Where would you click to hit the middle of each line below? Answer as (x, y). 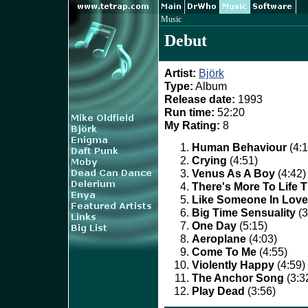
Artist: (180, 73)
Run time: (189, 112)
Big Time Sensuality (244, 212)
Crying (209, 160)
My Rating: (192, 125)
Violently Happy (233, 265)
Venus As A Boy (233, 173)
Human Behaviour (239, 147)
